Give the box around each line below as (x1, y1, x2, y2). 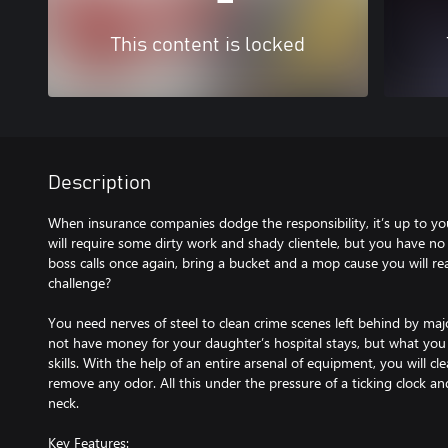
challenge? (48, 273, 111, 292)
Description (48, 173, 151, 193)
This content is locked (111, 35, 305, 55)
